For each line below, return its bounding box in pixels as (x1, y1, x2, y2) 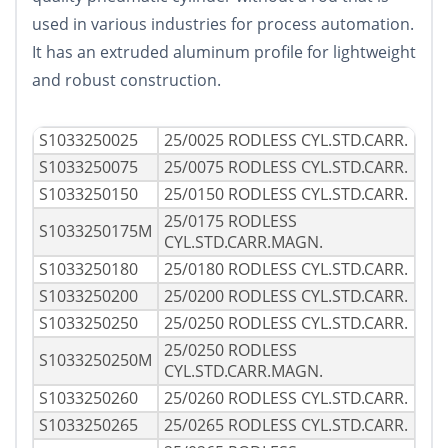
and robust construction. (32, 69, 221, 92)
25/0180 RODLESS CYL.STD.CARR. (164, 258, 408, 281)
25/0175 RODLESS (164, 210, 297, 233)
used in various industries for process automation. (32, 13, 414, 36)
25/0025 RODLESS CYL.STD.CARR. (164, 129, 408, 152)
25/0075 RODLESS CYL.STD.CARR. (164, 156, 408, 179)
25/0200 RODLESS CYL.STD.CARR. (164, 285, 408, 308)
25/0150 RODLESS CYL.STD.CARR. (164, 183, 408, 206)
